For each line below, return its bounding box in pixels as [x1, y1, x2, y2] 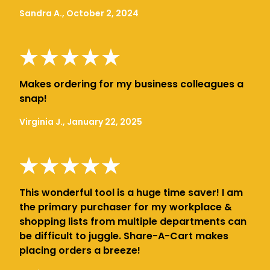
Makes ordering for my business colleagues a [19, 77, 243, 91]
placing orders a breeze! [19, 243, 140, 257]
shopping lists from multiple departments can [19, 214, 246, 228]
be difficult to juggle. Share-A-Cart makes [19, 228, 228, 243]
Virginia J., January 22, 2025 [19, 115, 142, 128]
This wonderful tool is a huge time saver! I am [19, 185, 243, 199]
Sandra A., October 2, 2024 [19, 7, 139, 19]
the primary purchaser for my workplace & [19, 199, 232, 214]
